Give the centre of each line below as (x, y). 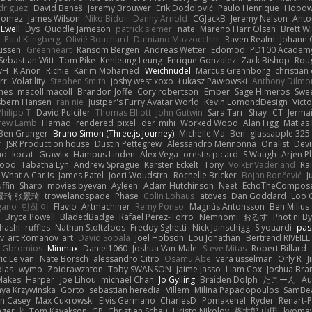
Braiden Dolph (229, 279)
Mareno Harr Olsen (237, 29)
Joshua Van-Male (165, 248)
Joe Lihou (78, 279)
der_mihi (158, 123)
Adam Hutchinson (178, 185)
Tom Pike (77, 60)
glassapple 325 (280, 133)
